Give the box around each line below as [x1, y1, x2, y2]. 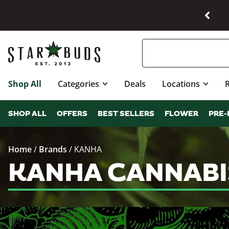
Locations [162, 78, 200, 89]
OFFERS [57, 109, 87, 119]
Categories [58, 78, 99, 89]
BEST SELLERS [98, 109, 154, 119]
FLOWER [165, 109, 198, 119]
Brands [39, 144, 67, 155]
